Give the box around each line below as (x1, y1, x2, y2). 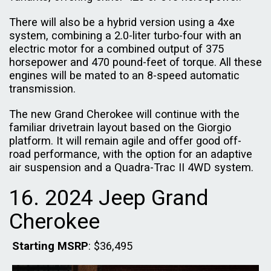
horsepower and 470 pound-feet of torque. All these (9, 55, 262, 68)
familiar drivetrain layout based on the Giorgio (9, 120, 231, 134)
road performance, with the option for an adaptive (9, 147, 252, 160)
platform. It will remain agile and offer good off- (9, 134, 241, 147)
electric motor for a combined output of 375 (9, 42, 224, 55)
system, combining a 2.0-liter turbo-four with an (9, 28, 241, 42)
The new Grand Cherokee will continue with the (9, 107, 240, 120)
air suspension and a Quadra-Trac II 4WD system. (9, 160, 256, 174)
